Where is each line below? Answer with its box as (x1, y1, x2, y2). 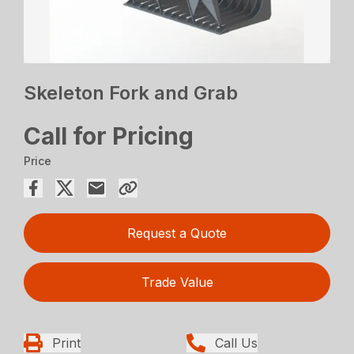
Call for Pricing (24, 122, 194, 151)
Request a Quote (127, 225, 227, 242)
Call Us (215, 335, 258, 352)
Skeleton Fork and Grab (24, 81, 239, 105)
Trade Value (141, 274, 213, 291)
